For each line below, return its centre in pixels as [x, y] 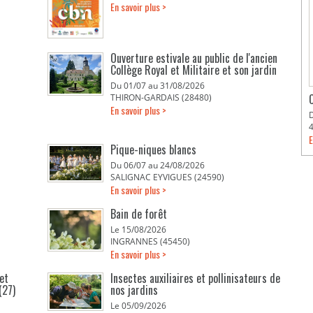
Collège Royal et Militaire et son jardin [194, 70]
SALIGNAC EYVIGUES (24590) [168, 177]
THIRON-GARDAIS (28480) [161, 97]
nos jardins [134, 290]
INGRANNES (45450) [151, 241]
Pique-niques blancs [154, 150]
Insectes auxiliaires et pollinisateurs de [196, 278]
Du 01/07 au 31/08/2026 [158, 86]
